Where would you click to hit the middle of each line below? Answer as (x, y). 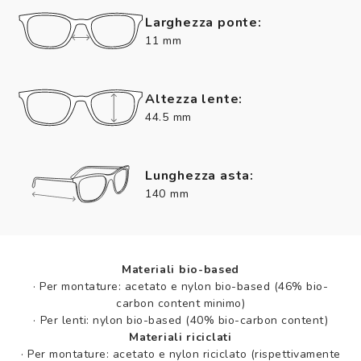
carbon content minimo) (180, 303)
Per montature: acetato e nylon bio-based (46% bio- (184, 286)
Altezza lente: (194, 99)
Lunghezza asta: (199, 175)
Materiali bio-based (180, 269)
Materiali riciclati (180, 337)
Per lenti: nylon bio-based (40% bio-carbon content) (184, 320)
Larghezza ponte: (203, 22)
